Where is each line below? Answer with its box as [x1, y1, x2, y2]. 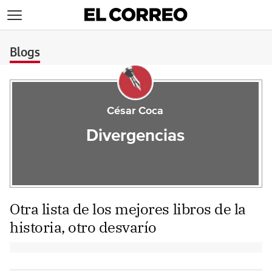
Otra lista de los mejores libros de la [10, 199, 246, 219]
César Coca [107, 106, 164, 117]
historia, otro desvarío [10, 217, 157, 237]
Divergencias [86, 127, 185, 144]
